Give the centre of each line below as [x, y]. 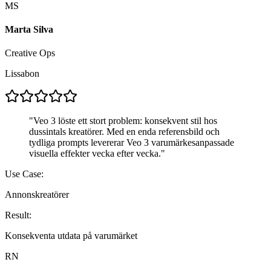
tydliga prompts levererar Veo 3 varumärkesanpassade [132, 143]
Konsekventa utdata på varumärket [71, 236]
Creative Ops [30, 53]
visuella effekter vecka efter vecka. [95, 154]
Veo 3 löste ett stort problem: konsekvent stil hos [125, 121]
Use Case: [24, 174]
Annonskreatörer [37, 195]
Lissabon [22, 74]
